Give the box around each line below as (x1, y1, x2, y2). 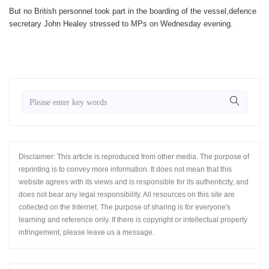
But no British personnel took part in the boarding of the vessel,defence (9, 7, 256, 16)
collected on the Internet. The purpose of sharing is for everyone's (19, 203, 231, 212)
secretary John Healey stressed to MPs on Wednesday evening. (9, 19, 233, 29)
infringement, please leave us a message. (19, 228, 154, 237)
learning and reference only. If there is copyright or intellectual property (19, 216, 247, 225)
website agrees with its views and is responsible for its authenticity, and (19, 178, 249, 187)
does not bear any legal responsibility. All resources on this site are (19, 190, 235, 199)
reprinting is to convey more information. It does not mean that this (19, 165, 232, 174)
